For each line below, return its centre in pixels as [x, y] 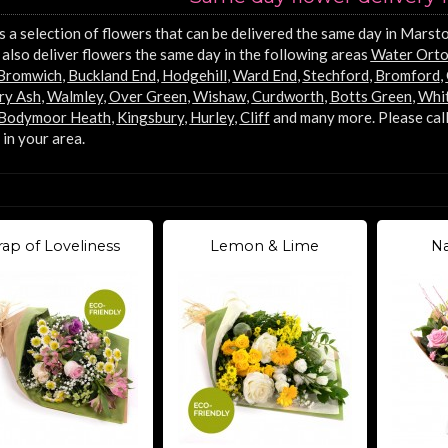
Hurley [211, 116]
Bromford [407, 74]
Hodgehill [194, 74]
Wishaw [219, 95]
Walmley [74, 95]
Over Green [147, 95]
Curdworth [287, 95]
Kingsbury [150, 116]
